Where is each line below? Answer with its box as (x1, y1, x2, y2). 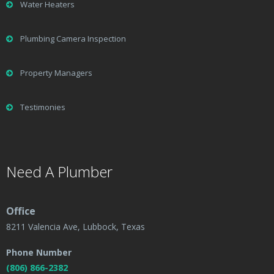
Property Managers (20, 67, 92, 79)
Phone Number (6, 246, 72, 259)
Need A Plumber (6, 161, 113, 182)
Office (6, 204, 38, 218)
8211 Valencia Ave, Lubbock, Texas (6, 221, 145, 233)
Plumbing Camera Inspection (20, 33, 126, 45)
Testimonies (20, 102, 65, 113)
